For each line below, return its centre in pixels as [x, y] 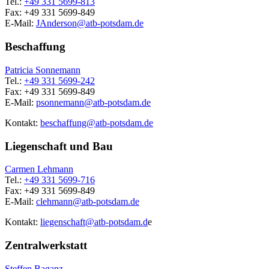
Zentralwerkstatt [46, 246]
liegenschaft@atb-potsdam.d [94, 222]
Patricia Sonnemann [43, 70]
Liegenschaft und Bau [59, 146]
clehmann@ [59, 202]
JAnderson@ [61, 23]
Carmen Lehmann [39, 169]
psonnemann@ [65, 102]
